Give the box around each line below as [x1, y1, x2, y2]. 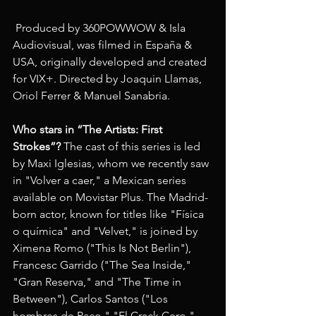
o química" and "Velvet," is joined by [13, 224, 200, 238]
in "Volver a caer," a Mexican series [13, 173, 189, 187]
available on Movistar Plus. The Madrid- [13, 190, 208, 204]
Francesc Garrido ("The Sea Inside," [13, 257, 194, 272]
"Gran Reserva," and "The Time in [13, 274, 184, 288]
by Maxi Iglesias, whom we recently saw [13, 156, 212, 170]
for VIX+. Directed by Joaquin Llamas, [13, 71, 205, 85]
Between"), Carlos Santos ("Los [13, 291, 171, 305]
